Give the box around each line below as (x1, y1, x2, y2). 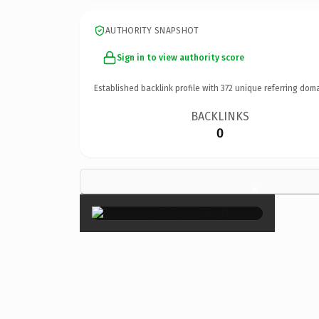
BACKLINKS (191, 109, 250, 123)
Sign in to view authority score (117, 52, 244, 63)
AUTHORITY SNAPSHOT (105, 25, 199, 36)
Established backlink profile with (94, 83, 221, 93)
